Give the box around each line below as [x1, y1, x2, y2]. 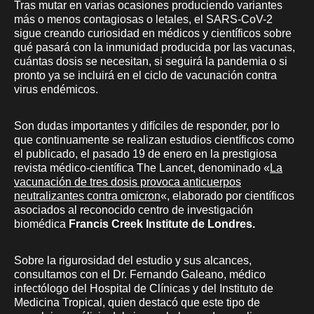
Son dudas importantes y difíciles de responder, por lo [14, 119, 280, 132]
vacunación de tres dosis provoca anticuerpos [14, 175, 241, 188]
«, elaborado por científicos [161, 189, 294, 202]
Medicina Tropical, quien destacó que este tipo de [14, 296, 260, 308]
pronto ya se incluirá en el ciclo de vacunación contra [14, 69, 277, 81]
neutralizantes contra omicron [14, 189, 161, 202]
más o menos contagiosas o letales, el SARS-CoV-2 [14, 13, 273, 25]
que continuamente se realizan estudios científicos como [14, 133, 294, 146]
